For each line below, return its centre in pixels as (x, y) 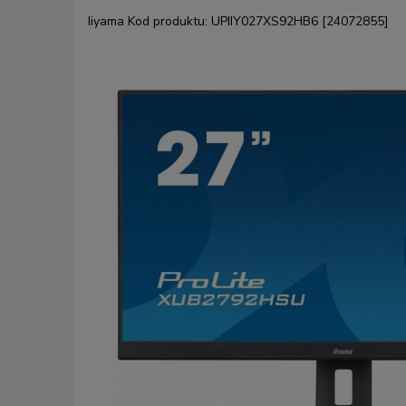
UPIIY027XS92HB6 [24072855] (300, 21)
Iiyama (106, 21)
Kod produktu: (168, 21)
